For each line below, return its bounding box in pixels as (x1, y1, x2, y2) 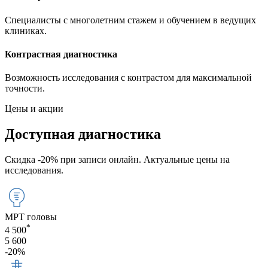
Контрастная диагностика (5, 48, 117, 59)
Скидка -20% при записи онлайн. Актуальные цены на (5, 154, 230, 165)
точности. (5, 83, 45, 94)
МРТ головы (5, 211, 57, 222)
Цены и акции (5, 103, 63, 114)
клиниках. (5, 25, 47, 36)
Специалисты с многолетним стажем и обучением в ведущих (5, 14, 256, 25)
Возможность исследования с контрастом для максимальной (5, 72, 252, 83)
